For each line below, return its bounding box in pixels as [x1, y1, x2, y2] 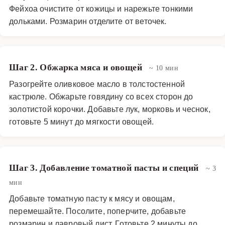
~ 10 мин [149, 63, 179, 72]
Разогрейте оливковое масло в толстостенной [9, 78, 185, 89]
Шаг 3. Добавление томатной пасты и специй [9, 162, 201, 173]
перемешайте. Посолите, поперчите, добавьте [9, 205, 186, 216]
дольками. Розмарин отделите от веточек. [9, 15, 167, 26]
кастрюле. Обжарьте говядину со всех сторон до [9, 90, 193, 101]
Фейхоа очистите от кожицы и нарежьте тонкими [9, 3, 193, 14]
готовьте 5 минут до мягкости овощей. [9, 116, 154, 127]
